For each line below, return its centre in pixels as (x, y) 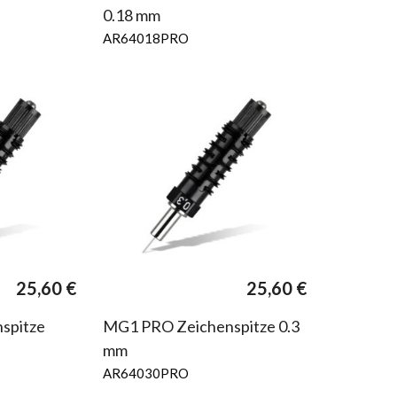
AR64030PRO (145, 373)
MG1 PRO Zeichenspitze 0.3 (201, 326)
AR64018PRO (145, 38)
